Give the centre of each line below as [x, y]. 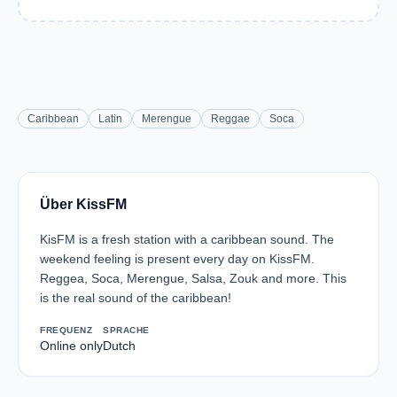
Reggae [230, 119]
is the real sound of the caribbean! [136, 298]
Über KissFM [83, 204]
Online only [71, 346]
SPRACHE [126, 330]
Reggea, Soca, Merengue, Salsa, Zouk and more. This [193, 278]
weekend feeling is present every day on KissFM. [177, 259]
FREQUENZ [66, 330]
